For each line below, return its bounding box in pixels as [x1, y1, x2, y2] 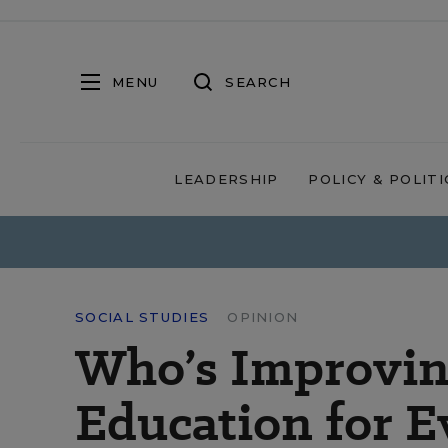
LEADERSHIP [174, 171, 279, 187]
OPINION [227, 309, 299, 325]
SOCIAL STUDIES [75, 309, 210, 325]
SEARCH [225, 73, 291, 90]
